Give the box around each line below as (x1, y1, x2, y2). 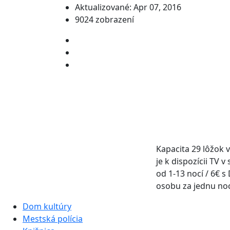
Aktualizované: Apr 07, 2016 (75, 1, 181, 13)
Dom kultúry (23, 200, 71, 212)
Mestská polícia (23, 213, 83, 224)
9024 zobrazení (75, 13, 134, 25)
